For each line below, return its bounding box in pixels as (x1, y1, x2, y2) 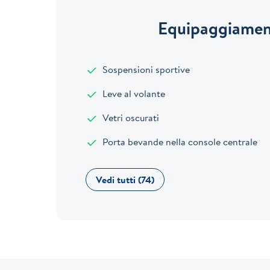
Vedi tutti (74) (96, 173, 155, 187)
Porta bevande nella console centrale (100, 135, 258, 149)
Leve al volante (100, 87, 166, 101)
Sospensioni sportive (100, 63, 190, 77)
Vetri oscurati (100, 111, 160, 125)
